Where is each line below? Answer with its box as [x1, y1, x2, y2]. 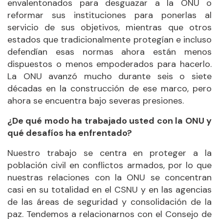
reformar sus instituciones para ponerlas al [7, 9, 212, 21]
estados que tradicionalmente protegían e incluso [7, 33, 212, 45]
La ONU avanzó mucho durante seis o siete [7, 70, 212, 82]
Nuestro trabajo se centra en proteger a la [7, 147, 212, 159]
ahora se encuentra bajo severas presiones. [7, 94, 184, 107]
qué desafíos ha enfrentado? [7, 127, 132, 139]
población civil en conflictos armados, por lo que [7, 159, 212, 171]
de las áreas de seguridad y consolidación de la [7, 196, 212, 208]
